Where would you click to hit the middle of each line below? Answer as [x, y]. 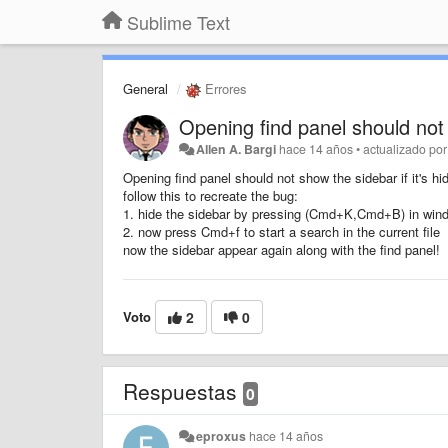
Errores [224, 88]
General [145, 88]
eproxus [221, 435]
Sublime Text [178, 22]
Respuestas [183, 390]
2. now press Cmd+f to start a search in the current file [281, 231]
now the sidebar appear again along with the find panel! [281, 249]
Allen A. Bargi [236, 148]
